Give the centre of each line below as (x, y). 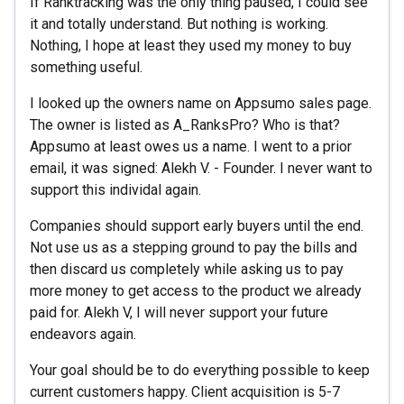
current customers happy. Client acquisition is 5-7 (185, 391)
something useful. (86, 67)
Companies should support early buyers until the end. (197, 225)
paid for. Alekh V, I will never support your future (179, 312)
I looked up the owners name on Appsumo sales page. (201, 103)
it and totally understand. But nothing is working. (179, 23)
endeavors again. (83, 334)
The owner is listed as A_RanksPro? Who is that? (185, 124)
